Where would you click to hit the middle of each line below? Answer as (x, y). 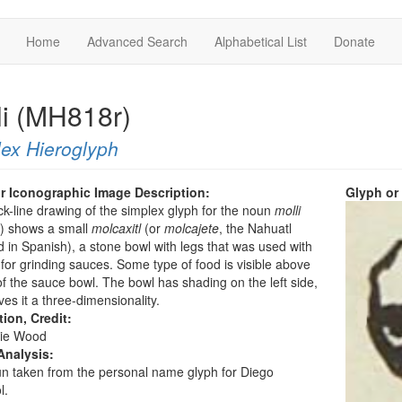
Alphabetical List (261, 41)
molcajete (191, 228)
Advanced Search (137, 41)
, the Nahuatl (255, 228)
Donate (354, 41)
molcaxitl (116, 228)
